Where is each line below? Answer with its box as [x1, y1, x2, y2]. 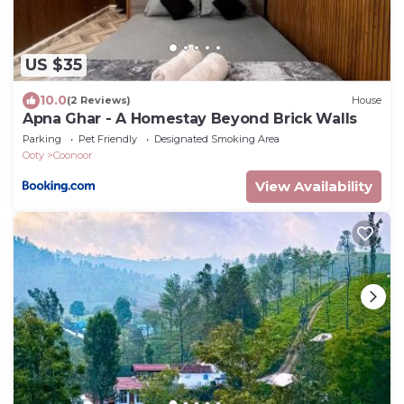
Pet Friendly [78, 132, 137, 145]
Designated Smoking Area [154, 132, 280, 145]
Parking [23, 132, 61, 145]
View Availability [255, 177, 372, 195]
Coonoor [53, 148, 92, 161]
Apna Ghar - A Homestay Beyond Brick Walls [23, 109, 357, 127]
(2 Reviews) [67, 94, 131, 107]
